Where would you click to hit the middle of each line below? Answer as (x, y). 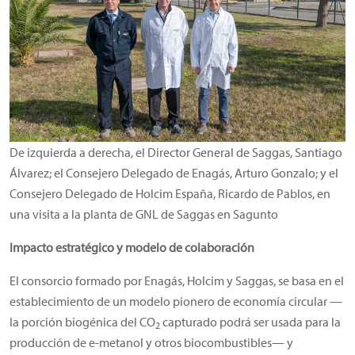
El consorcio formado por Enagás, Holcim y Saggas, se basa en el (177, 280)
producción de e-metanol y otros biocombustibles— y (151, 342)
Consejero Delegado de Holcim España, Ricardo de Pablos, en (170, 193)
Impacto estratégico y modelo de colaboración (132, 247)
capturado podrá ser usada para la (250, 321)
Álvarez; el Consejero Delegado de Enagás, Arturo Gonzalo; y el (174, 172)
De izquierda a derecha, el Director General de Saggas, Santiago (176, 152)
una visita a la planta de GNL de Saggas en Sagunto (144, 214)
